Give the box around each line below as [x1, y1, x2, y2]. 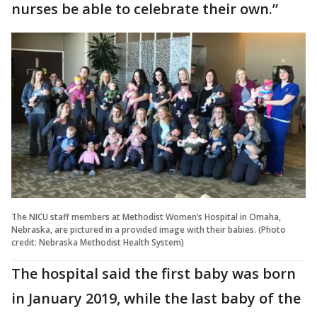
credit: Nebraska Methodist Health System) [11, 236, 184, 248]
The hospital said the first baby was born [11, 263, 296, 283]
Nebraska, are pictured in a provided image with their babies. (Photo [11, 223, 286, 236]
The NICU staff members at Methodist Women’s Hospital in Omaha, [11, 210, 281, 223]
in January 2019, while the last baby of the [11, 288, 301, 308]
